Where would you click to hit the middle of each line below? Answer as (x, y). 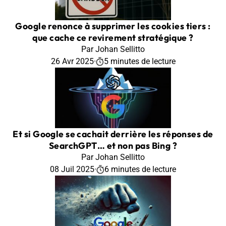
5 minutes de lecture (139, 61)
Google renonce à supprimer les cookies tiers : (113, 26)
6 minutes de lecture (140, 169)
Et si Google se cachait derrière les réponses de (113, 134)
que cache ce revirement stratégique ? (113, 37)
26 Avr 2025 (72, 61)
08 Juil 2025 (72, 169)
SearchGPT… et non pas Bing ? (113, 145)
